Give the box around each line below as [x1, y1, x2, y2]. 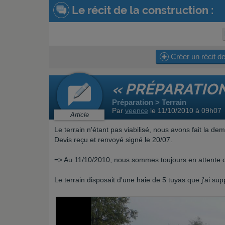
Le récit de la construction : [69, 4, 213, 17]
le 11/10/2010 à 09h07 [148, 106, 221, 115]
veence [125, 106, 148, 115]
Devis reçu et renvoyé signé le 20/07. [54, 136, 172, 144]
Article [70, 111, 89, 119]
